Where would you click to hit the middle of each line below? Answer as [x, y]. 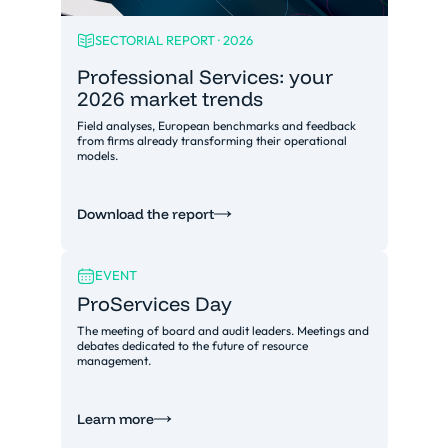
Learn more [115, 419]
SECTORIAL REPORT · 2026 [173, 40]
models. [97, 155]
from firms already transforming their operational [211, 140]
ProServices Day [154, 303]
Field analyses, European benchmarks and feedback [216, 125]
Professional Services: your [204, 76]
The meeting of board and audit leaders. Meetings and [222, 330]
